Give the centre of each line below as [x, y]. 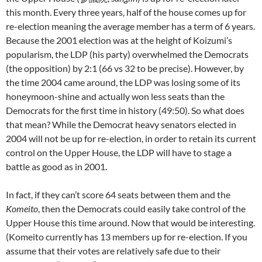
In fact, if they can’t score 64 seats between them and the [118, 194]
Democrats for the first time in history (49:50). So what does [125, 110]
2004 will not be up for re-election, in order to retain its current [131, 138]
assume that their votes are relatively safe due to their [113, 251]
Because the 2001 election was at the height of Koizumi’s [119, 40]
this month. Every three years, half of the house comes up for [126, 12]
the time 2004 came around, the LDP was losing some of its [123, 82]
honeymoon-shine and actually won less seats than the [115, 96]
